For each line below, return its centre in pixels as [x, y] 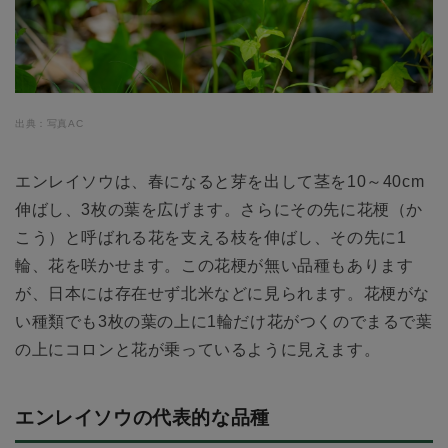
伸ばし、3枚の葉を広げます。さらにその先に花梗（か [219, 210]
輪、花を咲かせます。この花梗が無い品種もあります [214, 266]
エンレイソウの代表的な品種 [142, 418]
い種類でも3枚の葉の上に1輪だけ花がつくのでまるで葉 [224, 322]
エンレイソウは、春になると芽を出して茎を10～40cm [220, 182]
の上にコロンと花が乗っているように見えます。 [198, 350]
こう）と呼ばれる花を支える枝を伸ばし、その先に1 [211, 238]
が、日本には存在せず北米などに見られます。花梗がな [223, 294]
